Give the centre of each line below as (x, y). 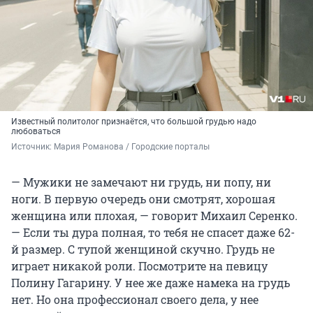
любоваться (36, 131)
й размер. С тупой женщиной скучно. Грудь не (143, 249)
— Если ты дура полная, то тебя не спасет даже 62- (153, 232)
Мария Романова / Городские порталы (132, 146)
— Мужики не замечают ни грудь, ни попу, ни (141, 182)
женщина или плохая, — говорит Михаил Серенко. (154, 215)
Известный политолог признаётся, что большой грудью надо (134, 121)
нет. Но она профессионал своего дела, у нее (135, 299)
